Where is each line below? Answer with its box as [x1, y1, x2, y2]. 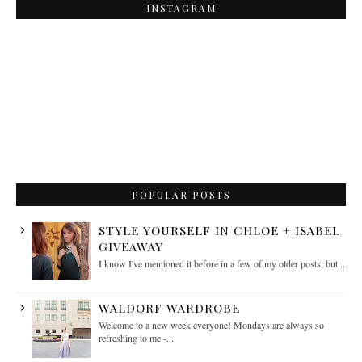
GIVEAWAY [98, 238, 163, 255]
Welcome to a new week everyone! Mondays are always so [98, 318, 324, 332]
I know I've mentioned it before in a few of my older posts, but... [98, 257, 345, 271]
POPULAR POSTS [131, 188, 231, 202]
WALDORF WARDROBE [98, 300, 240, 317]
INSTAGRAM [145, 2, 217, 15]
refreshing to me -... [98, 331, 174, 345]
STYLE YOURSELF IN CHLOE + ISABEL [98, 222, 340, 239]
